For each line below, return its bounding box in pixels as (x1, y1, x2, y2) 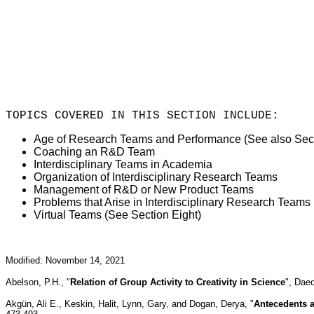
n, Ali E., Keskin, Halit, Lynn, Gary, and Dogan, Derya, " (27, 298, 254, 309)
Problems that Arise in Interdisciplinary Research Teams (34, 196, 310, 208)
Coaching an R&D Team (34, 145, 155, 158)
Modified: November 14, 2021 (6, 254, 125, 266)
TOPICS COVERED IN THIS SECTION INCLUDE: (6, 109, 279, 122)
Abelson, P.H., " (6, 276, 70, 287)
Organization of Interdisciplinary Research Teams (34, 170, 278, 183)
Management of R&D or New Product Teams (34, 183, 254, 196)
